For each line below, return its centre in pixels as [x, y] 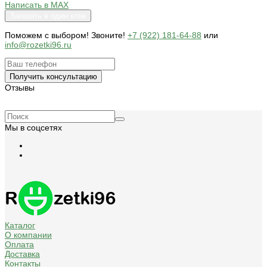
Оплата [19, 245]
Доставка [22, 254]
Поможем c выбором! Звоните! [66, 35]
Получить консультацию [53, 77]
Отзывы [20, 88]
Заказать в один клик [48, 16]
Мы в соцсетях [33, 128]
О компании [28, 235]
